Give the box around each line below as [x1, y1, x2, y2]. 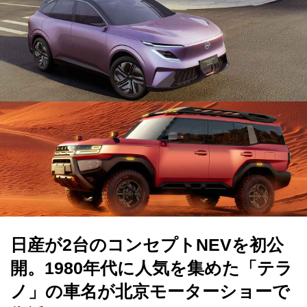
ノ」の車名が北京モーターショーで [10, 282, 290, 301]
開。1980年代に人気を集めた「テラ [10, 258, 293, 278]
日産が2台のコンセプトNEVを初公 [10, 235, 284, 254]
